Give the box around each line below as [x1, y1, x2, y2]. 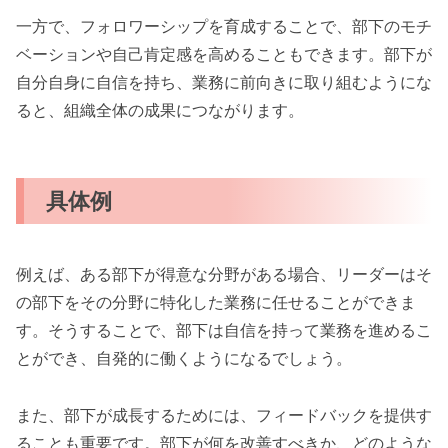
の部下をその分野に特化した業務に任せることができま [16, 292, 416, 313]
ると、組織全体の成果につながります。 [16, 100, 304, 121]
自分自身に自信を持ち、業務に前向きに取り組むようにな [16, 72, 432, 93]
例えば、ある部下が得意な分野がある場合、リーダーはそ [16, 264, 432, 285]
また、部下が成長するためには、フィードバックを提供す [16, 405, 432, 426]
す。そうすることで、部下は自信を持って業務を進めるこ [16, 320, 432, 341]
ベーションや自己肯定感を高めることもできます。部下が [16, 44, 432, 65]
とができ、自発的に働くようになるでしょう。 [16, 348, 352, 369]
